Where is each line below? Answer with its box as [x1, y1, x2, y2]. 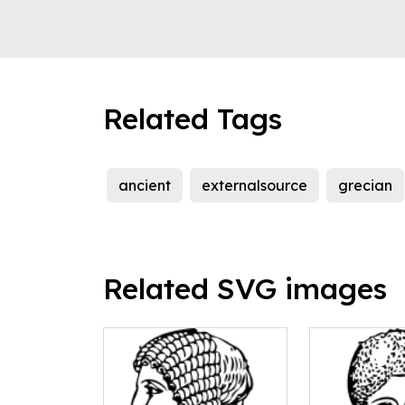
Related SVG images [103, 270, 387, 307]
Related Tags [103, 100, 282, 137]
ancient [118, 176, 171, 195]
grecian [338, 176, 392, 195]
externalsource [202, 176, 307, 195]
